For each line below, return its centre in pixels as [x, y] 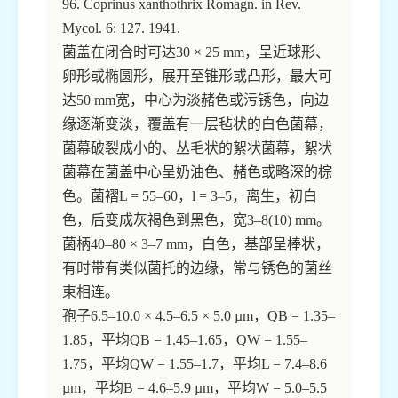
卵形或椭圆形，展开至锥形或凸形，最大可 [197, 76]
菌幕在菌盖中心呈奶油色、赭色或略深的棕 [197, 172]
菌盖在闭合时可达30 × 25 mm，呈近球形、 [196, 52]
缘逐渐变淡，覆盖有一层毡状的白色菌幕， [197, 124]
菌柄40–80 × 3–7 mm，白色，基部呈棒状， [196, 244]
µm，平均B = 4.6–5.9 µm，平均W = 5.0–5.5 [195, 388]
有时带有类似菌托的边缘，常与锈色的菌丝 [197, 268]
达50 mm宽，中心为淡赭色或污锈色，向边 [195, 100]
